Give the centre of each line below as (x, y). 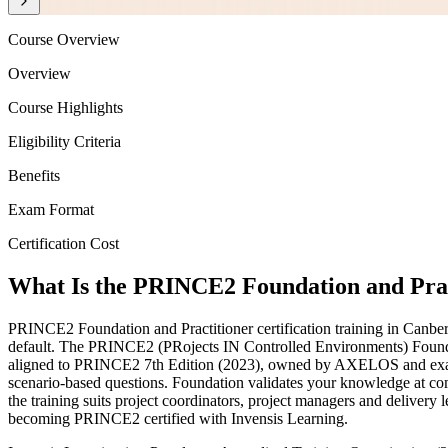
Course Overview (64, 40)
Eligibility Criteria (64, 142)
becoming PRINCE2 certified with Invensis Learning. (178, 418)
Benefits (34, 176)
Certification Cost (63, 244)
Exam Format (51, 210)
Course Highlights (65, 108)
